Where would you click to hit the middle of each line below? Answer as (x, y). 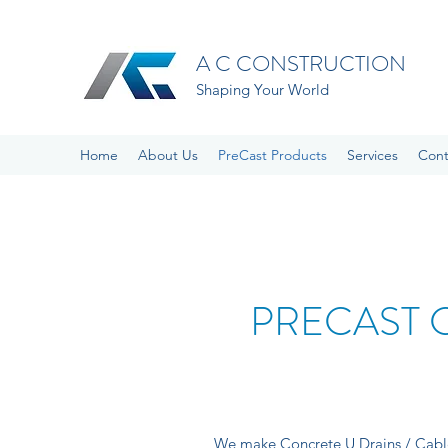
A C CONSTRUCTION (301, 63)
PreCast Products (272, 155)
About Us (168, 155)
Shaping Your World (262, 89)
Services (372, 155)
